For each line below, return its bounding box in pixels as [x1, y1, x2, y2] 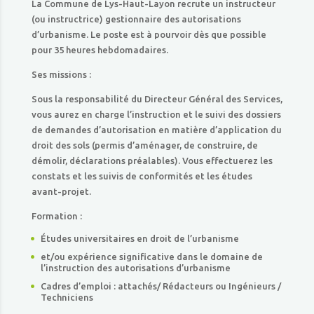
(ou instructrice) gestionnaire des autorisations [31, 14, 241, 24]
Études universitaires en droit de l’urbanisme [40, 233, 239, 243]
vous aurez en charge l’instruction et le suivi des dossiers [31, 109, 281, 119]
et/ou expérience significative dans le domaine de [40, 252, 263, 261]
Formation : [31, 211, 82, 221]
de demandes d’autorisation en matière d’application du [31, 125, 282, 135]
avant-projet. [31, 186, 91, 196]
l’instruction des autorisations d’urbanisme [40, 263, 231, 273]
